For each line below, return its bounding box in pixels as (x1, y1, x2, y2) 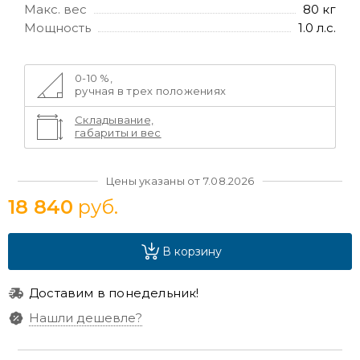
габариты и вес (75, 126, 162, 139)
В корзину (162, 244, 222, 259)
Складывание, (75, 113, 154, 126)
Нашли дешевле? (29, 310, 142, 325)
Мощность (24, 20, 91, 35)
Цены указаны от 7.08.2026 (105, 174, 255, 187)
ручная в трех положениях (75, 84, 227, 97)
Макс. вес (24, 2, 87, 17)
